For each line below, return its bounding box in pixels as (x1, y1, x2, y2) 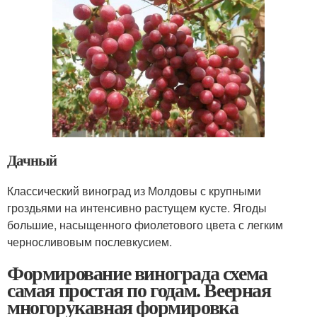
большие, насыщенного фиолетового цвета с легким (7, 217, 283, 234)
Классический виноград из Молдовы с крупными (7, 183, 261, 200)
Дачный (7, 149, 57, 171)
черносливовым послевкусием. (7, 234, 172, 250)
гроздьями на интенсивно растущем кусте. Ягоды (7, 200, 267, 217)
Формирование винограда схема (7, 258, 267, 288)
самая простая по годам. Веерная (7, 275, 271, 305)
